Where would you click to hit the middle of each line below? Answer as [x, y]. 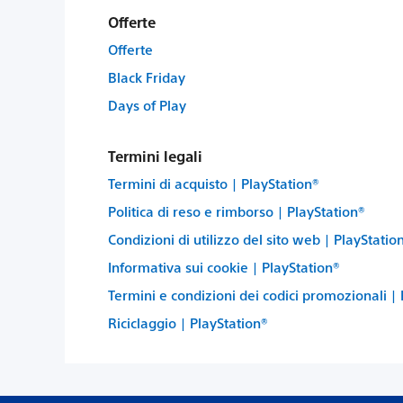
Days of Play [147, 105]
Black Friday [147, 77]
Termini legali [155, 156]
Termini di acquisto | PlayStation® [214, 183]
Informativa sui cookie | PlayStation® [224, 267]
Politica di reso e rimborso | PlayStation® [237, 211]
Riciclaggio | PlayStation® [188, 322]
